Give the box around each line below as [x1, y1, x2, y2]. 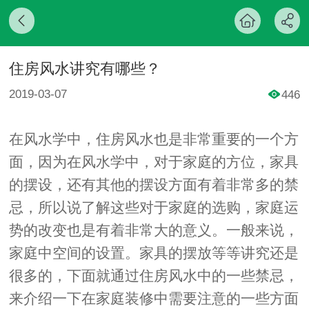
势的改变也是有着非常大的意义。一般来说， [8, 221, 299, 238]
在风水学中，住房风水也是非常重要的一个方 [8, 130, 299, 147]
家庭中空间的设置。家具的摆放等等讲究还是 [8, 244, 299, 261]
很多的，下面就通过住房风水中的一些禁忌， [8, 267, 299, 283]
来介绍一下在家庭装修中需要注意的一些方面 [8, 290, 299, 306]
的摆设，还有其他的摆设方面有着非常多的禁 [8, 176, 299, 192]
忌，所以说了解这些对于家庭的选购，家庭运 [8, 199, 299, 215]
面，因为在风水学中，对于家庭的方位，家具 [8, 153, 299, 170]
